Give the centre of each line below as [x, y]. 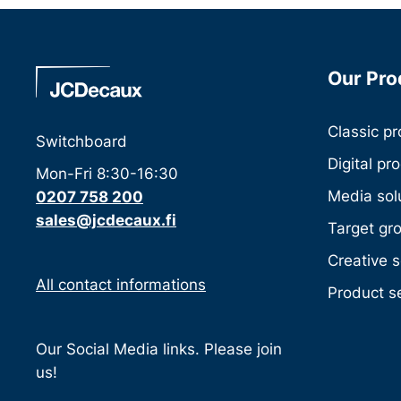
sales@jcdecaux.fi [106, 219]
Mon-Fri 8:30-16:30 [107, 173]
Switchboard [81, 141]
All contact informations [121, 284]
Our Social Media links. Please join [159, 348]
